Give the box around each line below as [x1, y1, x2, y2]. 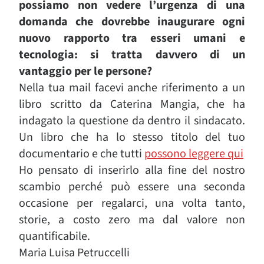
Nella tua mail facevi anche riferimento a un [19, 80, 245, 96]
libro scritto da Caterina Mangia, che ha [19, 96, 245, 113]
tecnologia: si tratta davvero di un [19, 47, 245, 63]
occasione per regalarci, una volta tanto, [19, 195, 245, 212]
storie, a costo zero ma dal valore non [19, 212, 245, 228]
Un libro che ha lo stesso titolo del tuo [19, 129, 245, 146]
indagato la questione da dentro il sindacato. [19, 113, 245, 129]
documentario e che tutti [19, 146, 144, 162]
